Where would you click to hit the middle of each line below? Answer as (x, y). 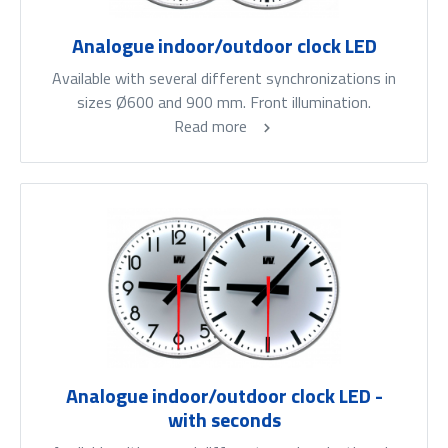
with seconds (224, 420)
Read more (212, 126)
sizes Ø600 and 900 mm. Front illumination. (224, 102)
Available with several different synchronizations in (224, 78)
